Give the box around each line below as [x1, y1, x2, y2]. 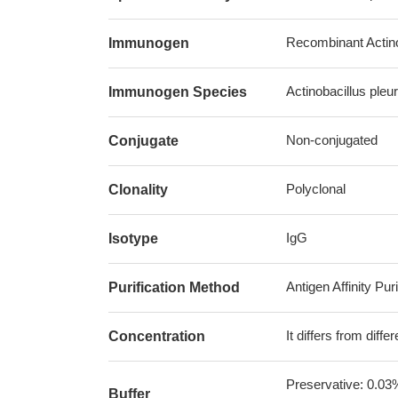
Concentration [108, 329, 205, 344]
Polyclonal [286, 181, 346, 196]
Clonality [108, 182, 168, 197]
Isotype [108, 231, 158, 246]
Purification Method [108, 280, 240, 295]
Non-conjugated [286, 132, 378, 147]
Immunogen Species [108, 84, 247, 99]
